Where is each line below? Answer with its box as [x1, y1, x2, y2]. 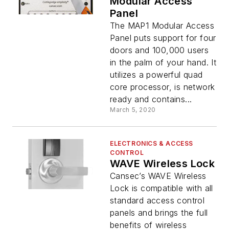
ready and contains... [110, 94, 192, 105]
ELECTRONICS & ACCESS [110, 140, 194, 148]
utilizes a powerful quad [110, 70, 203, 80]
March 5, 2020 [110, 106, 156, 114]
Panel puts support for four [110, 33, 216, 43]
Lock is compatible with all [110, 183, 213, 194]
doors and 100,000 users [110, 45, 209, 56]
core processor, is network [110, 82, 215, 93]
